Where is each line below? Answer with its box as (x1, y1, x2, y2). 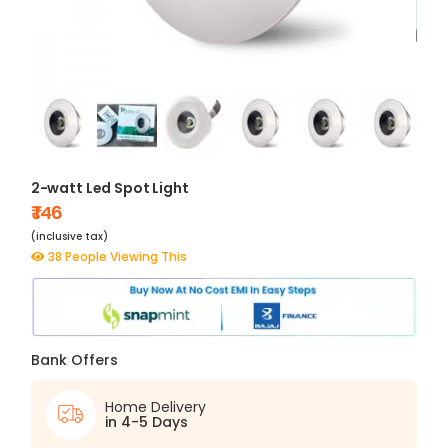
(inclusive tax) (30, 229, 108, 245)
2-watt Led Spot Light (30, 178, 189, 199)
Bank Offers (30, 350, 118, 371)
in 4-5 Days (104, 412, 188, 433)
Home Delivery (104, 397, 206, 418)
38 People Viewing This (44, 248, 187, 266)
